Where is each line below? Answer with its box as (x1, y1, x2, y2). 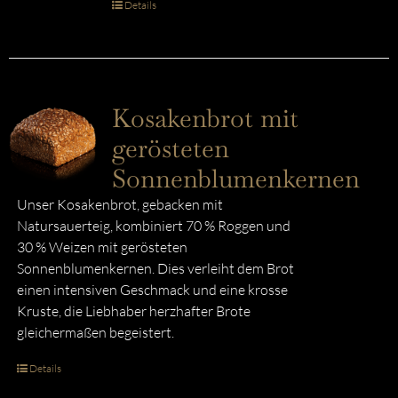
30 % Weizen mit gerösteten (16, 238, 187, 256)
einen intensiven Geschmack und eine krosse (16, 281, 288, 298)
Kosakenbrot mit (111, 102, 298, 134)
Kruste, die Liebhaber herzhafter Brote (16, 302, 251, 320)
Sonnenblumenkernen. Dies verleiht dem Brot (16, 259, 294, 277)
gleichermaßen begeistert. (16, 323, 174, 341)
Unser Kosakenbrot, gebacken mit (16, 195, 223, 213)
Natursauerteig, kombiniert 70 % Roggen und (16, 217, 291, 235)
